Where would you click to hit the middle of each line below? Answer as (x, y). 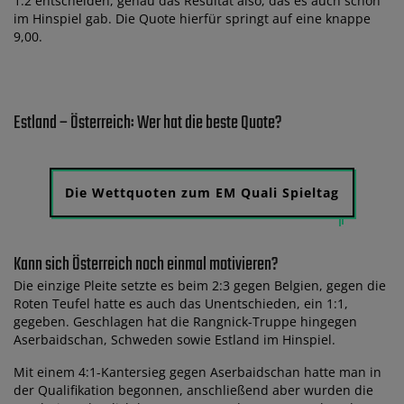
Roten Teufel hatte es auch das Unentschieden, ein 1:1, (181, 303)
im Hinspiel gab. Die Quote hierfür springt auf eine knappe (192, 18)
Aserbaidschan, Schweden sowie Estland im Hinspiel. (174, 339)
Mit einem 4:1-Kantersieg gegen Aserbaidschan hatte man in (197, 372)
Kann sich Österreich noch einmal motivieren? (146, 264)
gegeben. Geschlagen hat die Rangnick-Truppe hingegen (185, 321)
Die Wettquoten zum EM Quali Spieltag (202, 192)
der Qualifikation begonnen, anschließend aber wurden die (193, 390)
